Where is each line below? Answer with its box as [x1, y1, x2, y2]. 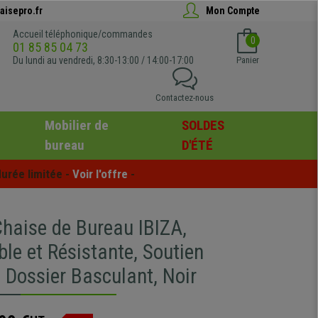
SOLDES [182, 117, 225, 133]
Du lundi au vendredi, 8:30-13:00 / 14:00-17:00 [13, 55, 194, 66]
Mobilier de [44, 117, 109, 133]
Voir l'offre [72, 166, 128, 181]
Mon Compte [206, 4, 260, 16]
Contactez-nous [155, 92, 214, 103]
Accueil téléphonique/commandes [13, 28, 153, 40]
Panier [236, 55, 259, 65]
